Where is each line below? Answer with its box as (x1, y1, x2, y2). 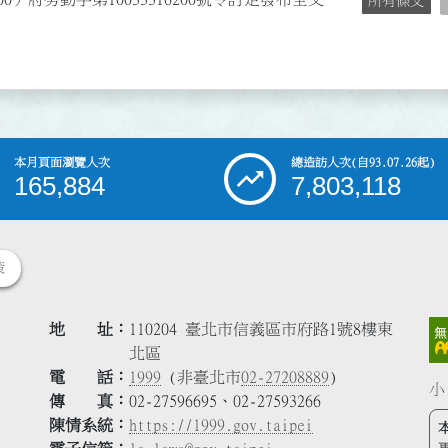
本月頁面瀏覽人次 (13, 155, 110, 168)
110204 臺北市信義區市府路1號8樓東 (129, 320, 393, 337)
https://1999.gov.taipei (129, 416, 313, 433)
